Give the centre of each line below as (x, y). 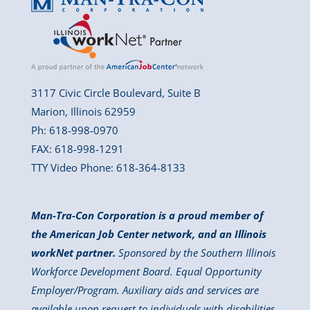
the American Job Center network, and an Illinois (148, 234)
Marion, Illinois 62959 (83, 112)
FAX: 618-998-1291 (77, 149)
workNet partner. (73, 253)
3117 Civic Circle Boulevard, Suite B (116, 93)
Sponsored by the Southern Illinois (195, 253)
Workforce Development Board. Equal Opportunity (146, 272)
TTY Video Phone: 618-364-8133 (108, 168)
